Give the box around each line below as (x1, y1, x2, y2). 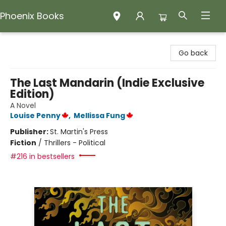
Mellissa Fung (74, 110, 125, 121)
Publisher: (10, 127, 50, 137)
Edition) (10, 86, 54, 102)
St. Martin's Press (50, 127, 108, 137)
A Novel (10, 100, 36, 110)
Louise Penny (10, 110, 61, 121)
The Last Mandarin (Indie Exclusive (10, 75, 204, 91)
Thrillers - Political (44, 138, 105, 148)
